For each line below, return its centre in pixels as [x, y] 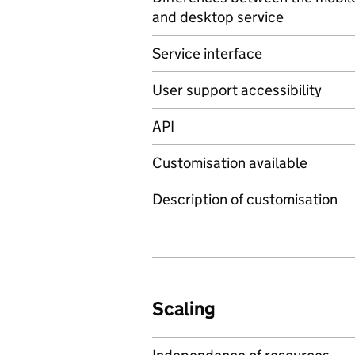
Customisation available [230, 163]
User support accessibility [237, 90]
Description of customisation [245, 199]
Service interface [207, 53]
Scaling [184, 309]
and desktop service [218, 17]
